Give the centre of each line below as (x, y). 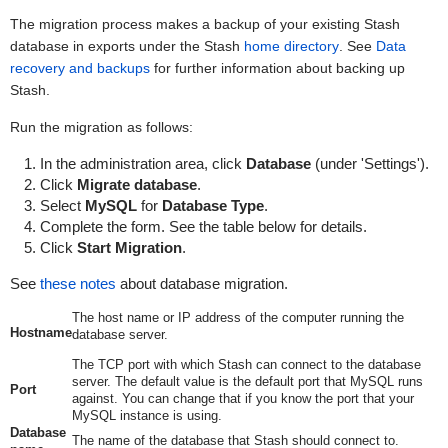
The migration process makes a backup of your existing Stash (204, 24)
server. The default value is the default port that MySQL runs (247, 381)
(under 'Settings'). (369, 163)
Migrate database (136, 184)
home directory (291, 46)
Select (62, 205)
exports (111, 46)
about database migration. (201, 283)
